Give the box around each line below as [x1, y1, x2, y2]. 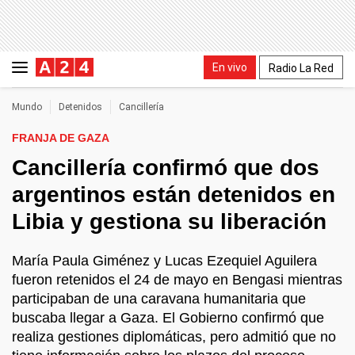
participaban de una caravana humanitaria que [12, 291, 306, 307]
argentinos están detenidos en [12, 182, 335, 207]
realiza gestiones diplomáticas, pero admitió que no [12, 329, 336, 345]
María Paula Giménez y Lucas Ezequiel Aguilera [12, 253, 317, 269]
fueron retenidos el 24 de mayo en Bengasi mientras [12, 272, 342, 288]
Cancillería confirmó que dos [12, 155, 319, 180]
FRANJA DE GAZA [12, 132, 109, 144]
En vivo [212, 60, 247, 74]
